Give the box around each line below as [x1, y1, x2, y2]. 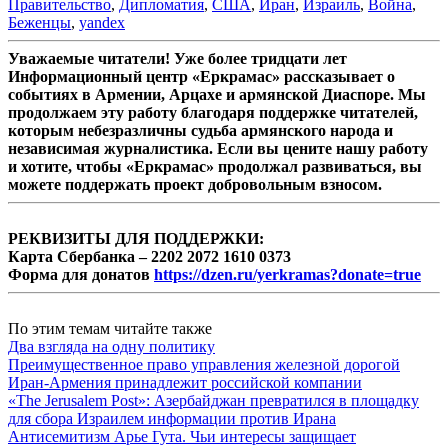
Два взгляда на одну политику [8, 338, 215, 356]
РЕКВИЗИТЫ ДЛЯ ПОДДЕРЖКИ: [8, 230, 264, 248]
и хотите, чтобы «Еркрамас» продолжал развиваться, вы [8, 158, 422, 176]
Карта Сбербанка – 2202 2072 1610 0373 [8, 248, 291, 266]
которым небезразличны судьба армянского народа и [8, 122, 393, 140]
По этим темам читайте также [8, 320, 212, 338]
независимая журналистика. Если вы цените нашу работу [8, 140, 428, 158]
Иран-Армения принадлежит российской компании [8, 374, 362, 392]
